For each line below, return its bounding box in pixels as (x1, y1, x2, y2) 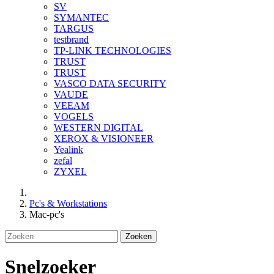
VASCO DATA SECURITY (54, 78, 166, 89)
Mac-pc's (29, 209, 64, 220)
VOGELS (54, 111, 94, 122)
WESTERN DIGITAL (54, 122, 143, 133)
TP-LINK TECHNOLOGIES (54, 45, 171, 56)
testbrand (54, 34, 89, 45)
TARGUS (54, 23, 94, 34)
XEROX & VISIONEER (54, 133, 154, 144)
